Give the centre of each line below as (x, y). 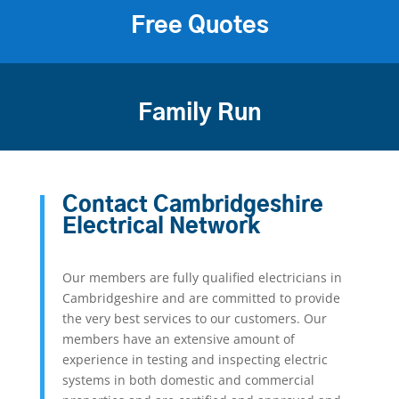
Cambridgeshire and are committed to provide (201, 298)
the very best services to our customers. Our (194, 319)
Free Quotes (199, 26)
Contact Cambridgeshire (192, 206)
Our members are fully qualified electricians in (202, 278)
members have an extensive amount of (178, 339)
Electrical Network (161, 228)
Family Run (199, 114)
